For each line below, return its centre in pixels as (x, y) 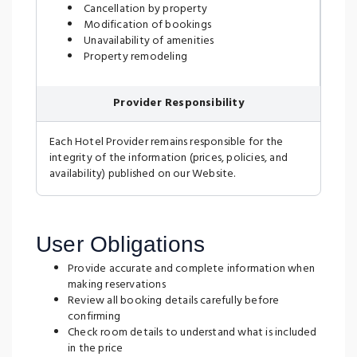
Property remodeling (134, 57)
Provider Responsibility (178, 103)
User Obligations (121, 244)
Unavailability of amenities (148, 41)
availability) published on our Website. (143, 174)
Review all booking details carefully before (174, 301)
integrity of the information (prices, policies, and (169, 158)
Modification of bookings (146, 25)
